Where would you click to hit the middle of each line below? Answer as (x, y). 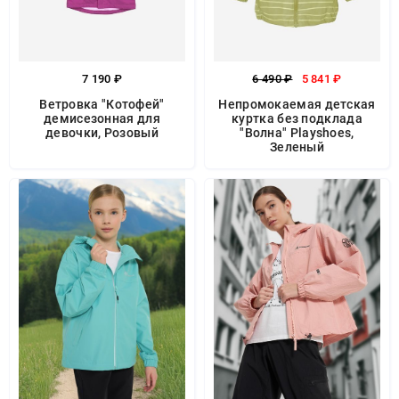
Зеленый (297, 147)
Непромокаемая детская (297, 104)
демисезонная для (102, 118)
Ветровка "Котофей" (102, 104)
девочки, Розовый (102, 133)
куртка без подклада (297, 118)
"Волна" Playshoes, (297, 133)
